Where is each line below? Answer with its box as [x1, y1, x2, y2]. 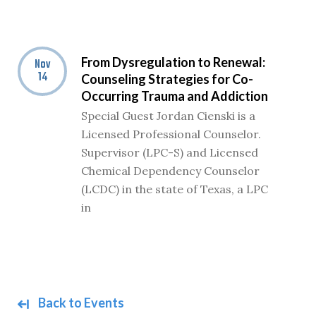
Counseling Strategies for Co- [81, 71, 253, 87]
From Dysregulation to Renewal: [81, 54, 265, 70]
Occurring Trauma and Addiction [81, 88, 268, 104]
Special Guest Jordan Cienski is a [81, 109, 255, 123]
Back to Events [36, 295, 124, 310]
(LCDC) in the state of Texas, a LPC [81, 182, 268, 196]
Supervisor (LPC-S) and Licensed [81, 145, 258, 159]
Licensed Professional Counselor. [81, 127, 261, 141]
